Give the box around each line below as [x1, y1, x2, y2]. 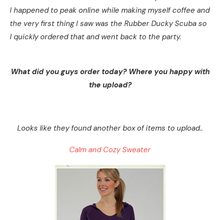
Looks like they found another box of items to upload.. [17, 123, 203, 133]
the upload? [88, 80, 132, 90]
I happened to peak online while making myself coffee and [10, 5, 210, 15]
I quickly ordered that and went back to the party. [10, 32, 183, 42]
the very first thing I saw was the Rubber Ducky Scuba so [10, 19, 207, 28]
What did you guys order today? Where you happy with [10, 67, 210, 77]
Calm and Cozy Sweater [69, 145, 151, 155]
